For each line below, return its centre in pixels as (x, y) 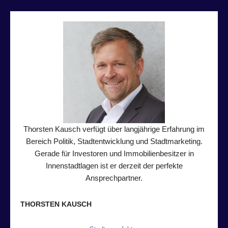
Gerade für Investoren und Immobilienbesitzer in (114, 153)
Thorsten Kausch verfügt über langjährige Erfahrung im (114, 129)
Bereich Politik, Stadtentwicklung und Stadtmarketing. (114, 141)
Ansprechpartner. (114, 178)
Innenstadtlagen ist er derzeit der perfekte (114, 165)
